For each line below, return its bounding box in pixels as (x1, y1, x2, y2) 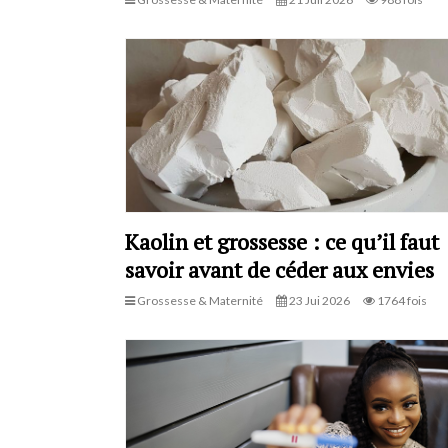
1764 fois (374, 292, 427, 308)
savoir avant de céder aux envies (124, 254, 434, 284)
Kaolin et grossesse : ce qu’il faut (124, 226, 439, 256)
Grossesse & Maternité (134, 292, 263, 308)
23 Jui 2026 (286, 292, 350, 308)
